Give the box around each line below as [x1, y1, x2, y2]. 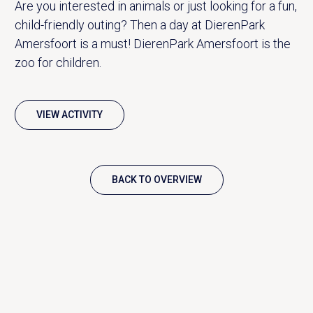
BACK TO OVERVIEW [111, 173, 202, 185]
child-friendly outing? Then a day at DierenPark [14, 17, 265, 32]
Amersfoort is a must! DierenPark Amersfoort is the [14, 36, 291, 51]
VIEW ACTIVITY [36, 108, 103, 120]
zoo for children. [14, 54, 101, 70]
